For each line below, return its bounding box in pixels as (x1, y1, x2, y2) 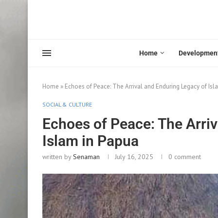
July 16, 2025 (115, 152, 153, 161)
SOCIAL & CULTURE (42, 100, 92, 108)
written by (42, 152, 73, 161)
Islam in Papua (42, 132, 139, 149)
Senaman (73, 152, 100, 161)
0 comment (168, 152, 201, 161)
